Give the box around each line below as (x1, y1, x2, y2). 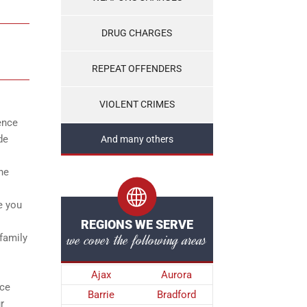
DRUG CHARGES (101, 27, 172, 39)
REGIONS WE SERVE (80, 217, 193, 232)
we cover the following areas (66, 230, 207, 250)
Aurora (160, 269, 192, 281)
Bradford (156, 288, 196, 301)
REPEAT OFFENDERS (92, 63, 182, 75)
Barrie (87, 288, 114, 301)
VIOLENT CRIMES (99, 99, 175, 110)
